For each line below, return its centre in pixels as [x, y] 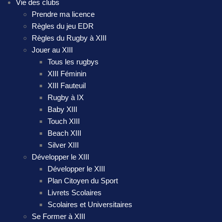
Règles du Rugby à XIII [69, 38]
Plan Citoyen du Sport [83, 181]
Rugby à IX [66, 98]
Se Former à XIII [58, 217]
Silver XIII [63, 145]
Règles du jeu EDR [63, 26]
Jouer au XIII [52, 50]
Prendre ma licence [63, 14]
